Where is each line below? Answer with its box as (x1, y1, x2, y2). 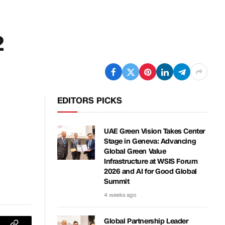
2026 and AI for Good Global (104, 167, 197, 176)
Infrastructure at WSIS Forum (104, 157, 198, 166)
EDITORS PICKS (57, 94, 122, 106)
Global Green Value (104, 147, 166, 156)
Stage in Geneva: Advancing (104, 137, 196, 146)
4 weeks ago (104, 191, 136, 199)
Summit (104, 177, 130, 186)
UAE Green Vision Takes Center (104, 127, 205, 136)
